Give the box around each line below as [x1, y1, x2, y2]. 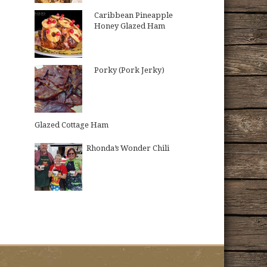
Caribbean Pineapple [94, 11, 173, 20]
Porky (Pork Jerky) [94, 66, 165, 74]
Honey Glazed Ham [94, 21, 166, 30]
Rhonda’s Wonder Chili [86, 144, 170, 153]
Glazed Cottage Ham [35, 120, 109, 129]
